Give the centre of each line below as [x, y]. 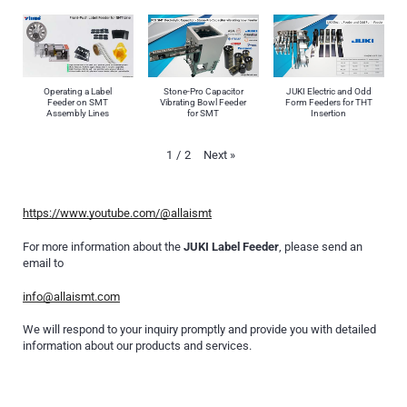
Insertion [329, 113]
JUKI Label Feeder [231, 246]
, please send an [321, 246]
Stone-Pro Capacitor [203, 91]
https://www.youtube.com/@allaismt [117, 213]
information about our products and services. [137, 346]
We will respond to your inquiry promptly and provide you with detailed [199, 330]
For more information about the [103, 246]
